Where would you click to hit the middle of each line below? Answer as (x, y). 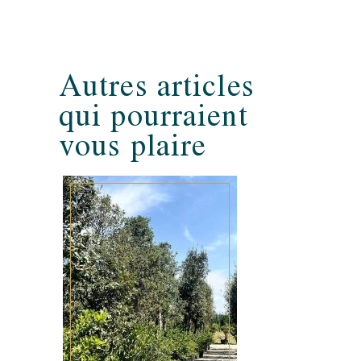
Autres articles (157, 85)
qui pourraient (154, 115)
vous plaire (133, 145)
